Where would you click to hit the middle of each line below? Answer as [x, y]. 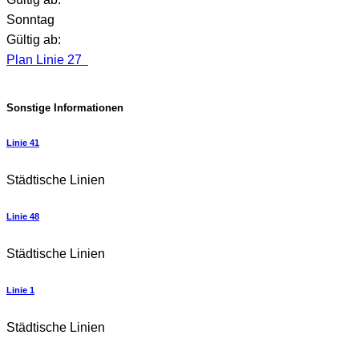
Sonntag [30, 19]
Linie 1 [20, 290]
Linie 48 [23, 216]
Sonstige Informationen [65, 107]
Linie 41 [23, 142]
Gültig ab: [34, 39]
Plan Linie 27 [46, 59]
